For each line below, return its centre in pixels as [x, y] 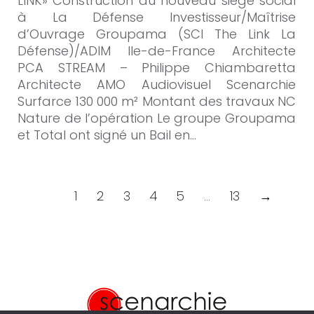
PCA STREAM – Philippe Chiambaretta [157, 67]
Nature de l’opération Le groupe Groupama [157, 118]
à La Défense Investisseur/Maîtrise [157, 17]
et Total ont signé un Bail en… [107, 135]
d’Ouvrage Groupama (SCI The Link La [157, 34]
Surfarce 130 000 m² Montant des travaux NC [157, 101]
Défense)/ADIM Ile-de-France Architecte [157, 50]
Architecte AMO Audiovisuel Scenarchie [157, 84]
